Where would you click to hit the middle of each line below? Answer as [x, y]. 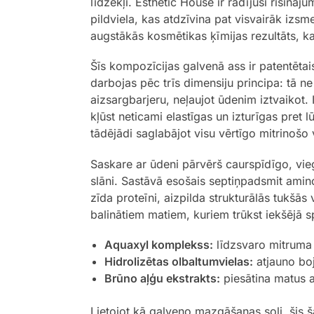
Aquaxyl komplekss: [158, 245]
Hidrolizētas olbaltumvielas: [178, 262]
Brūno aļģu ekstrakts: [162, 279]
